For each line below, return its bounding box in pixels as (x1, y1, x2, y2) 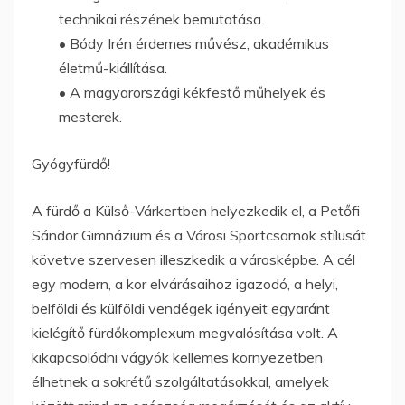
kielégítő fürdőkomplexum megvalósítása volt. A (32, 323, 338, 342)
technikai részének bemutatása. (59, 9, 264, 28)
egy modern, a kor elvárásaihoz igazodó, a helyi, (32, 274, 338, 293)
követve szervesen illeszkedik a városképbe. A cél (32, 250, 355, 268)
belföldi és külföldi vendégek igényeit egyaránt (32, 298, 330, 317)
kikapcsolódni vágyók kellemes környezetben (32, 347, 323, 366)
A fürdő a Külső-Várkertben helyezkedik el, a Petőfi (32, 201, 360, 220)
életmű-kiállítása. (59, 58, 167, 77)
